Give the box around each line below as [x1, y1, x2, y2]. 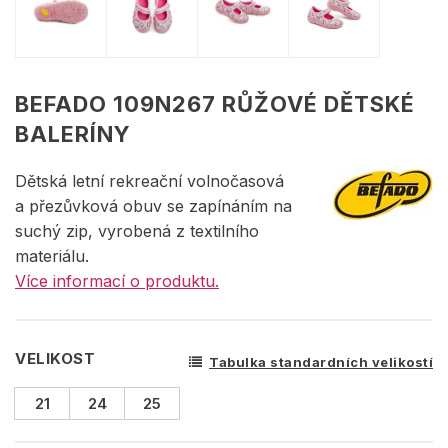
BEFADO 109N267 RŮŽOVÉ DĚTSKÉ [15, 90, 415, 117]
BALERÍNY [15, 120, 131, 147]
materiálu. [15, 245, 89, 266]
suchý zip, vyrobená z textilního [15, 220, 259, 241]
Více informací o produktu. [15, 270, 219, 291]
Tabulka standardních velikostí [209, 353, 433, 370]
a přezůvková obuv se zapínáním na [15, 195, 292, 216]
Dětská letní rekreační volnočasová [15, 170, 284, 191]
